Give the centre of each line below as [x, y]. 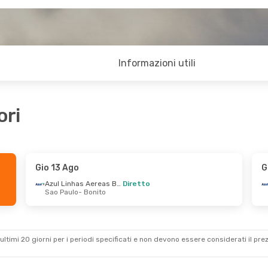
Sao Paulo [61, 192]
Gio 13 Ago [57, 168]
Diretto [136, 184]
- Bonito [92, 192]
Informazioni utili [157, 63]
